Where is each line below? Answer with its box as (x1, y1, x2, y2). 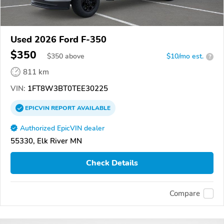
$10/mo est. (166, 51, 203, 61)
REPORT (51, 104, 75, 112)
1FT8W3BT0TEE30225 (25, 83, 108, 94)
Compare (169, 188, 200, 199)
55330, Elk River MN (10, 136, 82, 146)
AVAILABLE (75, 104, 110, 112)
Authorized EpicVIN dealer (20, 123, 104, 133)
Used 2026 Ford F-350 (10, 33, 106, 46)
